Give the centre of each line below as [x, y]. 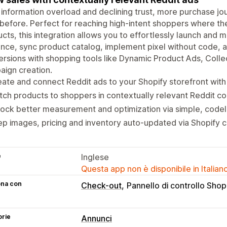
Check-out [101, 185]
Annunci [97, 218]
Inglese [95, 157]
